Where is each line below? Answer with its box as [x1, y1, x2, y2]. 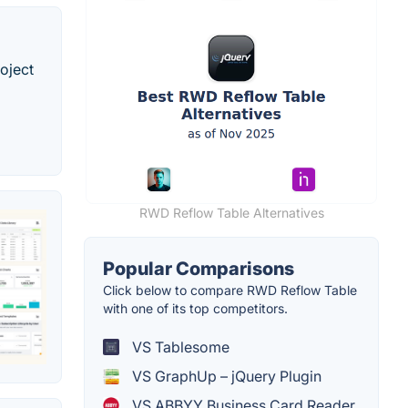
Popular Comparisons [103, 258, 294, 280]
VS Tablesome [128, 338, 229, 357]
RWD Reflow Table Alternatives [138, 205, 324, 221]
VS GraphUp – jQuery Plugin [128, 367, 321, 386]
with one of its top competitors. [103, 301, 288, 317]
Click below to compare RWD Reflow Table [103, 282, 357, 299]
